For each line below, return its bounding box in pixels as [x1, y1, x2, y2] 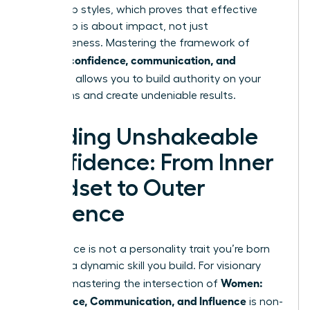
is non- [246, 295, 283, 307]
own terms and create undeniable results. [26, 89, 236, 101]
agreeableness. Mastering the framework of [26, 37, 250, 48]
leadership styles [26, 3, 111, 15]
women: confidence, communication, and [26, 52, 236, 66]
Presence [26, 201, 125, 226]
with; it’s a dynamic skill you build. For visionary [26, 259, 261, 271]
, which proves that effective [111, 3, 257, 15]
